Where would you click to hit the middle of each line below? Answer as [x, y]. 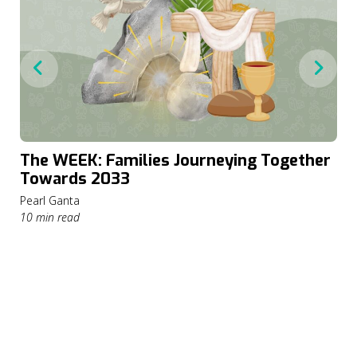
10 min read [50, 217]
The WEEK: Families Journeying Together [175, 161]
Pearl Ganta [50, 200]
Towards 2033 [77, 179]
